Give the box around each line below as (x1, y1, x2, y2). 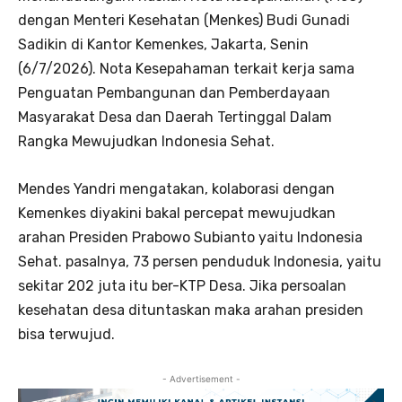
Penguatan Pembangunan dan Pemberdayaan (18, 84, 330, 102)
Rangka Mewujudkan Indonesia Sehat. (18, 133, 275, 151)
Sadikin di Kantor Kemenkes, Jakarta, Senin (18, 36, 309, 54)
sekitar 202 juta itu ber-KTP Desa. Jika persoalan (18, 277, 346, 295)
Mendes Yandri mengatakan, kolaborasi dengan (18, 180, 335, 198)
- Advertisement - (162, 373, 240, 385)
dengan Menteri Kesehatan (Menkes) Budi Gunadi (18, 12, 350, 30)
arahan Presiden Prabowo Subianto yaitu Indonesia (18, 229, 363, 247)
